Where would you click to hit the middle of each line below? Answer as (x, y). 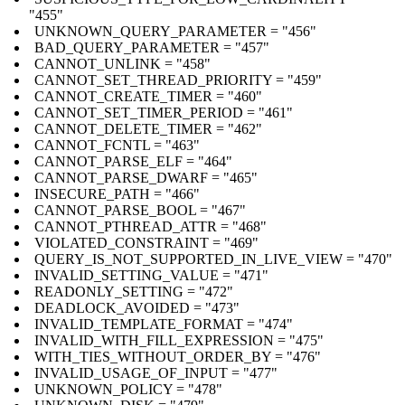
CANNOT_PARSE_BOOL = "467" (140, 210)
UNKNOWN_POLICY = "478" (128, 389)
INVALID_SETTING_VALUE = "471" (151, 275)
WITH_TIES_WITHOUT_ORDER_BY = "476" (178, 356)
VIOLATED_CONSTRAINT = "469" (146, 242)
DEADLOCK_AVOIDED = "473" (137, 307)
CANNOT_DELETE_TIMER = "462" (148, 128)
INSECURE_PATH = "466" (117, 193)
